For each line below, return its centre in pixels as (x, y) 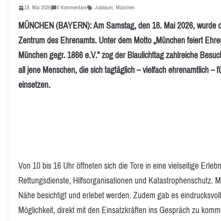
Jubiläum (104, 8)
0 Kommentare (72, 8)
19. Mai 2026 (37, 8)
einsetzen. (34, 85)
